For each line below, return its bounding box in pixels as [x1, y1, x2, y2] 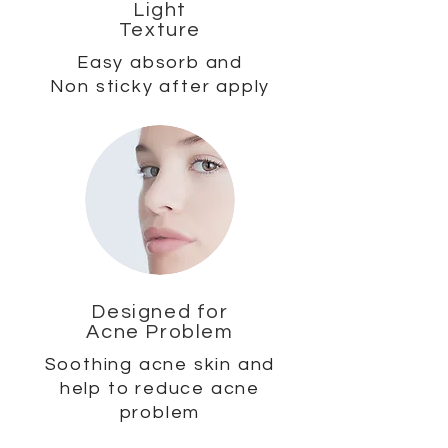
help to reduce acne [59, 379, 261, 398]
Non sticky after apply [49, 77, 271, 96]
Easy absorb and [77, 53, 243, 72]
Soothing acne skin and [44, 355, 276, 374]
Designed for [91, 302, 229, 322]
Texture [118, 20, 202, 40]
